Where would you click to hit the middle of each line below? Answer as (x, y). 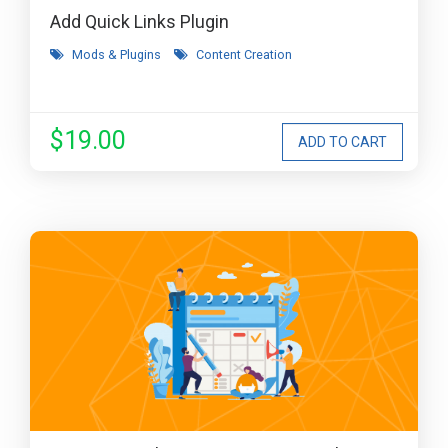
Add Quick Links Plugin (139, 21)
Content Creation (244, 54)
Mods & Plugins (116, 54)
